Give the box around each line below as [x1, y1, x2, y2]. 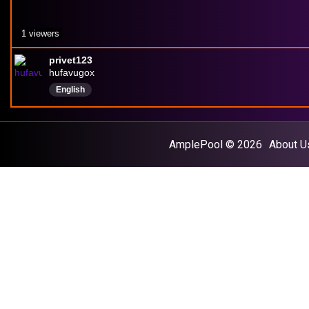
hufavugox [49, 66, 94, 78]
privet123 [49, 54, 92, 66]
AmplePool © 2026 [168, 137, 262, 151]
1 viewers [21, 28, 59, 39]
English [56, 84, 85, 94]
